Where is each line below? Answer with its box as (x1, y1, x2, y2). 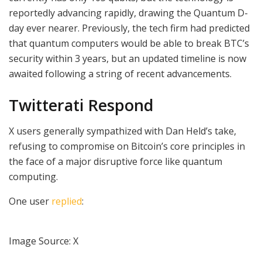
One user (9, 195, 51, 208)
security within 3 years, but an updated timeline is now (9, 52, 246, 65)
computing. (9, 170, 58, 184)
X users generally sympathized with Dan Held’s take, (9, 125, 236, 138)
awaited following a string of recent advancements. (9, 67, 232, 81)
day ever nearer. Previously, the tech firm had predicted (9, 22, 250, 35)
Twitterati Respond (9, 94, 153, 116)
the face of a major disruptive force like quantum (9, 155, 222, 168)
